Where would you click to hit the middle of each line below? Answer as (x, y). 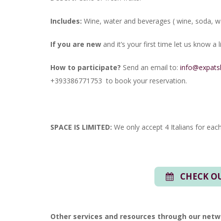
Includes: (66, 21)
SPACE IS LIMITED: (81, 127)
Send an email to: (151, 68)
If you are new (76, 44)
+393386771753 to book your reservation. (119, 81)
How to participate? (87, 68)
